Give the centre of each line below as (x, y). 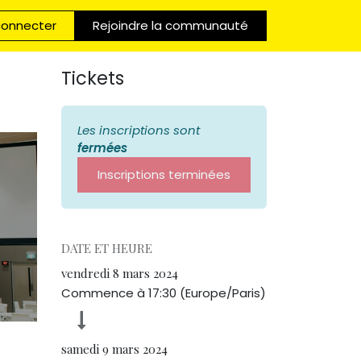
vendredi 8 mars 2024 (120, 273)
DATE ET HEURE (107, 248)
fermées (102, 148)
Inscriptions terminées (164, 174)
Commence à (105, 293)
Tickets (93, 78)
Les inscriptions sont (139, 130)
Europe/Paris (223, 293)
